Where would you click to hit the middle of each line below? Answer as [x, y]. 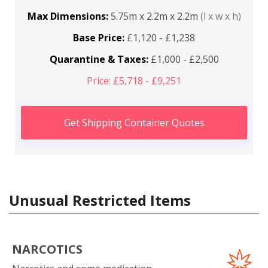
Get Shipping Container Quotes [134, 123]
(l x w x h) [220, 16]
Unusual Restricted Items [100, 200]
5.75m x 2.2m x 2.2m [155, 16]
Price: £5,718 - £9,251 [134, 81]
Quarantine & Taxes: [99, 59]
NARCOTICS [47, 249]
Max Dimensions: [69, 16]
